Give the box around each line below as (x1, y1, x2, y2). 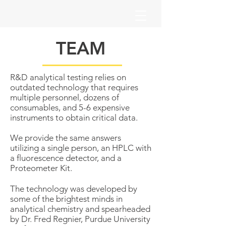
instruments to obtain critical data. (10, 112, 140, 123)
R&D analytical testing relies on (10, 72, 126, 82)
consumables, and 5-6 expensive (10, 102, 130, 112)
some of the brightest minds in (10, 194, 123, 204)
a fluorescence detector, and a (10, 153, 122, 163)
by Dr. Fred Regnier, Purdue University (10, 214, 150, 224)
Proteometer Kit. (10, 163, 72, 173)
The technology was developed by (10, 184, 137, 194)
